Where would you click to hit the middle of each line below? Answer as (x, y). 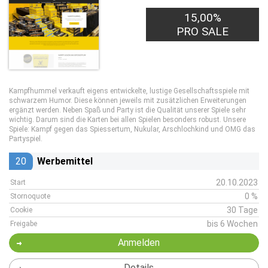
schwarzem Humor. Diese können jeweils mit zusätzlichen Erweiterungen (128, 100)
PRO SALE (203, 31)
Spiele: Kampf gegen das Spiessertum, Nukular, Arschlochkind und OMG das (132, 129)
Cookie (21, 210)
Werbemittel (65, 161)
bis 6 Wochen (232, 224)
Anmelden (138, 243)
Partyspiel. (26, 139)
